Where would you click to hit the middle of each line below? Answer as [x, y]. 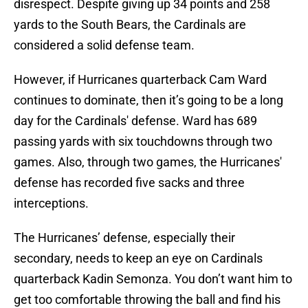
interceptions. [53, 203]
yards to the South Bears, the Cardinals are [130, 25]
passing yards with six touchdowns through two [143, 142]
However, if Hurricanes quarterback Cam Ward [140, 80]
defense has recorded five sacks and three [129, 183]
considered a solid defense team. [106, 45]
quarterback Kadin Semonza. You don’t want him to [153, 279]
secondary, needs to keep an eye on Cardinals [138, 258]
